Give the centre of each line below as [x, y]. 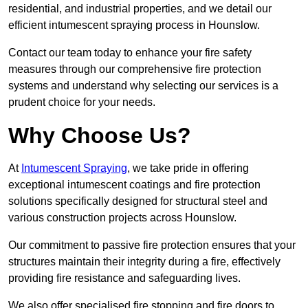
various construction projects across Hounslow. [122, 218]
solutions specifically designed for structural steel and [138, 201]
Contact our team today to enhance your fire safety [130, 53]
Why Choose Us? [100, 136]
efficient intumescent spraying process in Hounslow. [134, 25]
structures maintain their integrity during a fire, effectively [144, 262]
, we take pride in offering [188, 168]
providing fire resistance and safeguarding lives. [124, 278]
